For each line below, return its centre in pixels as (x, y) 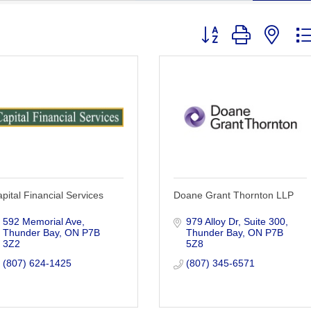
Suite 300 (264, 221)
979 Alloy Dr (212, 221)
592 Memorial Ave (42, 221)
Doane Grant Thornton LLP (234, 195)
